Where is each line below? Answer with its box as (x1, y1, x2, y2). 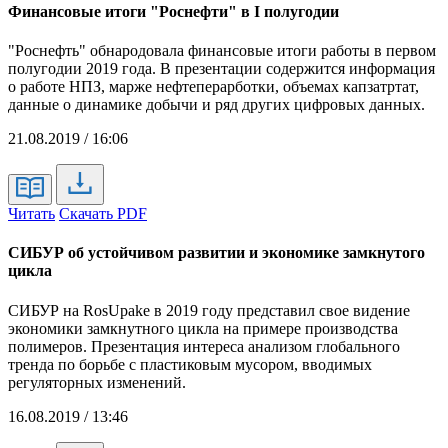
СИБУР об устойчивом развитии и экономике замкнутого (8, 244, 425, 262)
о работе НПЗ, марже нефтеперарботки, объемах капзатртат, (8, 78, 419, 96)
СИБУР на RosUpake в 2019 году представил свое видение (8, 301, 410, 319)
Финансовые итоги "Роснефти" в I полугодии (8, 2, 339, 20)
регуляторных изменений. (8, 373, 186, 391)
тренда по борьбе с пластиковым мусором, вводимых (8, 355, 372, 373)
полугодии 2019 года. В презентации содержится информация (8, 60, 435, 78)
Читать (8, 205, 55, 223)
